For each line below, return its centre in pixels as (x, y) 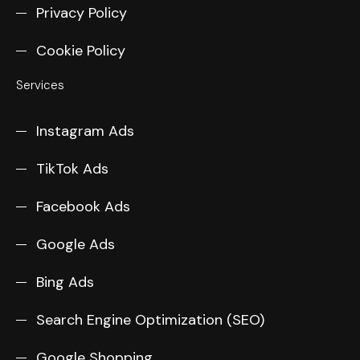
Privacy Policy (82, 12)
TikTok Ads (72, 169)
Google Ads (76, 245)
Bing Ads (65, 282)
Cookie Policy (81, 50)
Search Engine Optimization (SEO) (150, 320)
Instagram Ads (85, 131)
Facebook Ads (83, 207)
